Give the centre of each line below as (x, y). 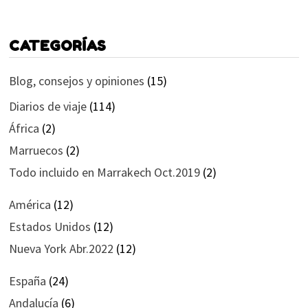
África (24, 128)
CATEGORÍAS (57, 45)
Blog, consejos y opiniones (76, 80)
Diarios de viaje (47, 106)
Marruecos (36, 150)
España (27, 280)
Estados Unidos (49, 226)
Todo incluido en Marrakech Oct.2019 (104, 172)
